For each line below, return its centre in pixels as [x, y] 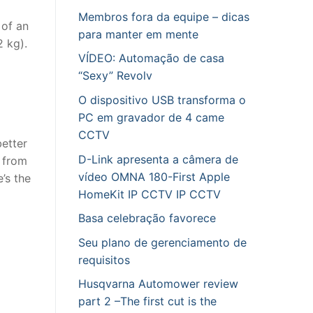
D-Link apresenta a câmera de [158, 159]
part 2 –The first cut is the [147, 301]
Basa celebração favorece [147, 218]
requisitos [104, 260]
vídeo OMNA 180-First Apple [154, 176]
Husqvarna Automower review [158, 284]
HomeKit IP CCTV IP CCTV [150, 194]
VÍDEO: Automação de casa [151, 58]
